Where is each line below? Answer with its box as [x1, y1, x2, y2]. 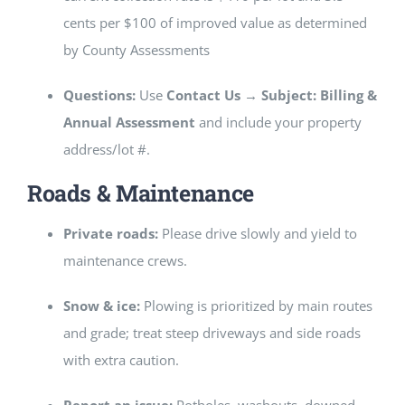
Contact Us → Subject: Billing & [165, 86, 377, 105]
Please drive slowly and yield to [157, 224, 357, 243]
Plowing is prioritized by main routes [139, 297, 372, 316]
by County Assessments [62, 41, 210, 60]
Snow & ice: [62, 297, 140, 316]
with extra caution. [62, 351, 179, 370]
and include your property [194, 113, 362, 132]
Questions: [62, 86, 136, 105]
